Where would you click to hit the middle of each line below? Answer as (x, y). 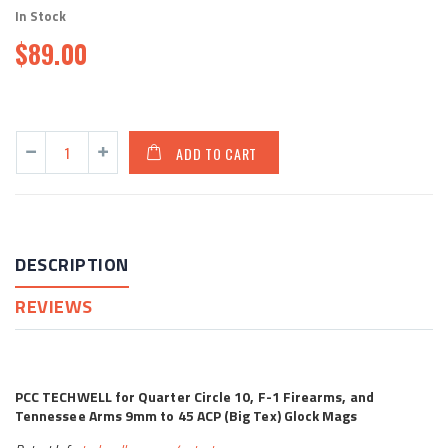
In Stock (40, 15)
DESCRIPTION (72, 264)
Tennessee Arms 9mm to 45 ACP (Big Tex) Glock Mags (186, 415)
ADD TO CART (216, 153)
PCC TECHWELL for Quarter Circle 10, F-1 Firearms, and (194, 396)
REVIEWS (54, 306)
